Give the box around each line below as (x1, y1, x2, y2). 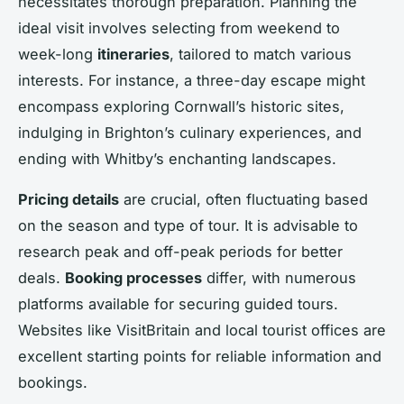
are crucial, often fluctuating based (119, 189, 368, 208)
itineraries (97, 44, 170, 63)
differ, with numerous (202, 268, 356, 287)
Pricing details (18, 189, 119, 208)
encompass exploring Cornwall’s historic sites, (18, 96, 344, 115)
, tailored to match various (170, 44, 352, 63)
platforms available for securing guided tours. (18, 294, 338, 313)
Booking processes (65, 268, 202, 287)
